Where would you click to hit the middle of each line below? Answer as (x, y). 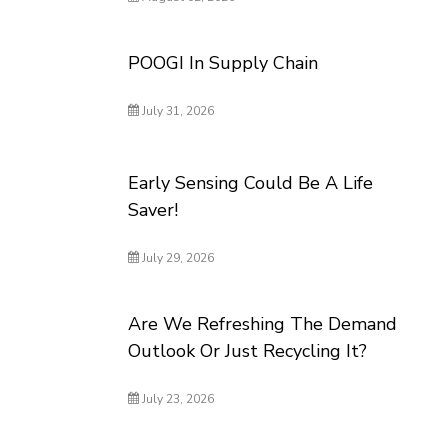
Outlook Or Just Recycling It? (248, 351)
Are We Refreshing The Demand (263, 324)
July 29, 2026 (177, 258)
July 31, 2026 (177, 111)
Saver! (153, 210)
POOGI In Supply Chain (223, 63)
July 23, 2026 (177, 399)
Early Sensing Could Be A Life (251, 183)
